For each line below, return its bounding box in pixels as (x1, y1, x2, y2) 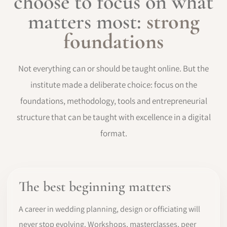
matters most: (27, 9, 146, 35)
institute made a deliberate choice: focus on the (30, 79, 197, 91)
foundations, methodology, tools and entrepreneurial (20, 95, 207, 107)
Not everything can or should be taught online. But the (18, 63, 209, 74)
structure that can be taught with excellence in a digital (16, 111, 211, 123)
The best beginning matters (19, 178, 171, 196)
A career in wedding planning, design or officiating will (19, 204, 200, 215)
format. (100, 128, 127, 139)
